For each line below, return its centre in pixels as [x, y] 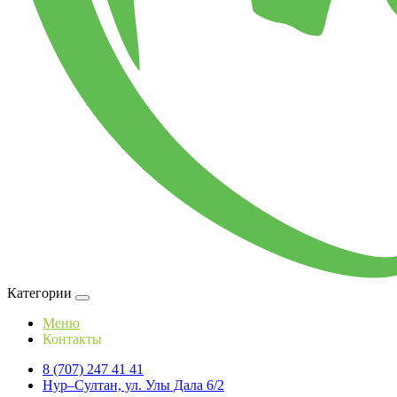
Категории [39, 293]
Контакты [72, 339]
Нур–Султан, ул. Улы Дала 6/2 [133, 385]
